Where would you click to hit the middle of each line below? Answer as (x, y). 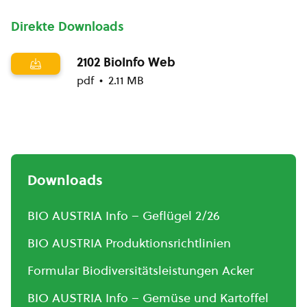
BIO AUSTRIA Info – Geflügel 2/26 (124, 215)
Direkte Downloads (67, 26)
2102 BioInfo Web (126, 62)
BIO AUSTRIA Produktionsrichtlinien (129, 243)
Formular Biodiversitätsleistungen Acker (140, 270)
